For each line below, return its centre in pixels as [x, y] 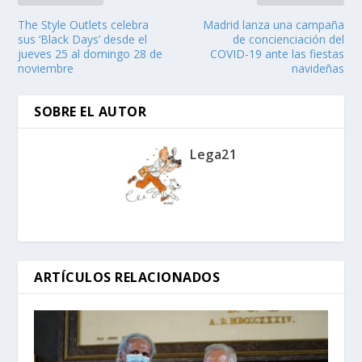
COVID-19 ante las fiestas [277, 54]
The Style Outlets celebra [84, 25]
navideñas [318, 69]
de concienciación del [288, 40]
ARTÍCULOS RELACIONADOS [127, 278]
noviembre [46, 69]
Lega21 [213, 155]
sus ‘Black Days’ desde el [83, 40]
